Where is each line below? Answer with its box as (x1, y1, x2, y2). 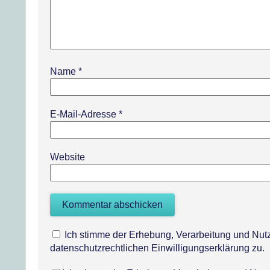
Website (50, 152, 85, 162)
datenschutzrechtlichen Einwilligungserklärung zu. (50, 243, 265, 253)
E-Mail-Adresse (50, 109, 119, 119)
